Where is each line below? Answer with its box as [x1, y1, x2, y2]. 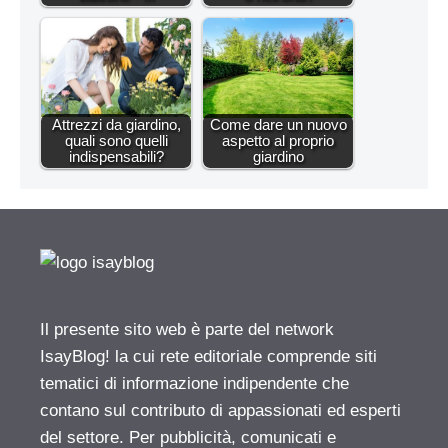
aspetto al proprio [222, 131, 334, 149]
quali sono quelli [64, 131, 168, 149]
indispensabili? [68, 147, 164, 165]
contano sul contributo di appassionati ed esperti [40, 400, 401, 420]
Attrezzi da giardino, [51, 115, 181, 133]
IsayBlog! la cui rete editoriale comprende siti [40, 346, 377, 366]
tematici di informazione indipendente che [40, 373, 349, 393]
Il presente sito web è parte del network [40, 319, 334, 339]
